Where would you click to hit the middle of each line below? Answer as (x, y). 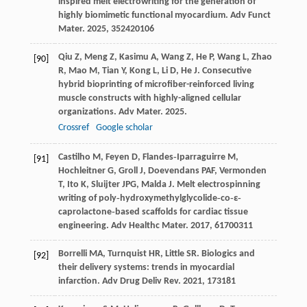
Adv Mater (139, 112)
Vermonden (243, 171)
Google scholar (124, 128)
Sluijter (105, 185)
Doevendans (173, 171)
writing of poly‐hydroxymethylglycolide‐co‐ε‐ (149, 199)
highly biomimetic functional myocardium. (144, 16)
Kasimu (134, 58)
